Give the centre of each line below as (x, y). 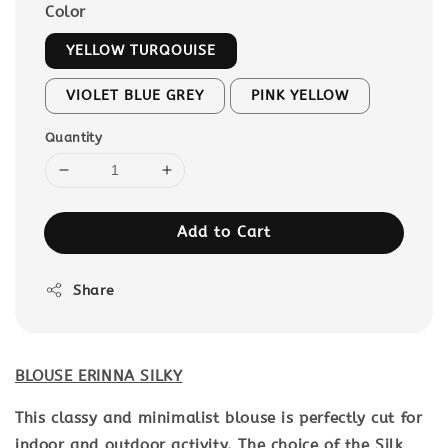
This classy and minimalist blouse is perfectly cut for (219, 417)
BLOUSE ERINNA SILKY (99, 375)
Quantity (74, 137)
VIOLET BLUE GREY (135, 95)
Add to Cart (224, 231)
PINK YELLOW (300, 95)
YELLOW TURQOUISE (141, 50)
